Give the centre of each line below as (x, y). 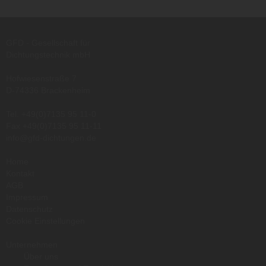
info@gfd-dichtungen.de (51, 137)
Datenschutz (29, 209)
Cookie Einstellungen (45, 221)
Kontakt (20, 173)
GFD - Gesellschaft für (48, 42)
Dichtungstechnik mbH (48, 54)
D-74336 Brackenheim (48, 90)
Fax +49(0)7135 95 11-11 (54, 126)
